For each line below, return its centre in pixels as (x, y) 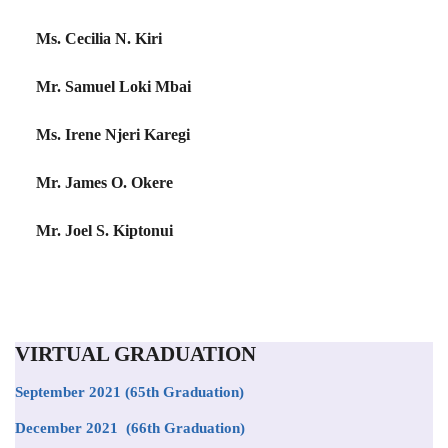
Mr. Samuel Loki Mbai (113, 86)
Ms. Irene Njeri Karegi (113, 134)
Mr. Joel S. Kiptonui (104, 230)
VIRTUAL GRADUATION (135, 354)
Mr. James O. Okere (104, 182)
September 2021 (68, 392)
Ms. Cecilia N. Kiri (99, 38)
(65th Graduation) (182, 392)
